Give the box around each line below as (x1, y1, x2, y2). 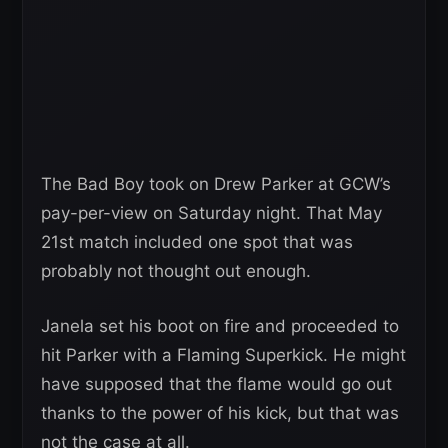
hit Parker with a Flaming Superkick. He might (41, 345, 406, 366)
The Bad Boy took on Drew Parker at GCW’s (41, 174, 391, 195)
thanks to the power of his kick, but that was (41, 403, 399, 424)
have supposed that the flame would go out (41, 374, 392, 395)
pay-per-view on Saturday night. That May (41, 203, 382, 224)
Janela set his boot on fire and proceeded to (41, 316, 399, 337)
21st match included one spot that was (41, 232, 353, 253)
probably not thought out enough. (41, 261, 311, 282)
